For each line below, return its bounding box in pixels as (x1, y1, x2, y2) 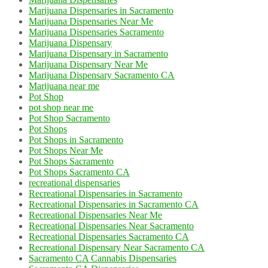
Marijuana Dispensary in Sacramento (29, 48, 168, 59)
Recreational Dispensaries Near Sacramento (29, 220, 194, 231)
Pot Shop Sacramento (29, 112, 110, 123)
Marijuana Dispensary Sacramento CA (29, 69, 175, 80)
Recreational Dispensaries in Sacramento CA (29, 199, 199, 209)
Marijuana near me (29, 80, 99, 91)
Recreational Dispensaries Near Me (29, 209, 162, 220)
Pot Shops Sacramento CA (29, 166, 130, 177)
